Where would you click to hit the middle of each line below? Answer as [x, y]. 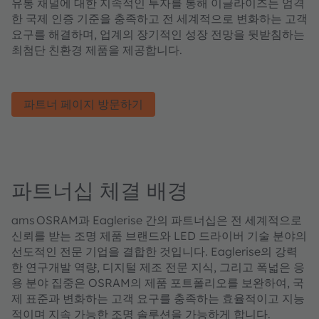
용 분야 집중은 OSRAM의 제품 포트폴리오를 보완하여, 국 [158, 282]
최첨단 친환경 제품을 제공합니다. [97, 49]
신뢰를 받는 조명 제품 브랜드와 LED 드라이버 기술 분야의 [159, 235]
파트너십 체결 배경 [100, 190]
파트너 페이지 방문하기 [83, 104]
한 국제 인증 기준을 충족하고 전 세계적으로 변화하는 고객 [159, 18]
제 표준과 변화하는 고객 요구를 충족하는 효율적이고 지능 [158, 298]
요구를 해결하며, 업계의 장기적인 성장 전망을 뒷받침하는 [158, 34]
